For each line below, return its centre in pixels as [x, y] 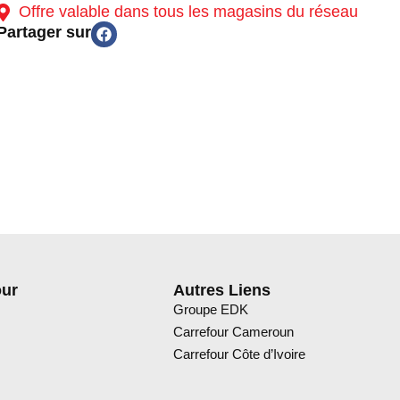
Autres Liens [221, 290]
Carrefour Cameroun [233, 331]
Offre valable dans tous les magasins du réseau [184, 12]
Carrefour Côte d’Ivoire [239, 354]
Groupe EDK [210, 309]
